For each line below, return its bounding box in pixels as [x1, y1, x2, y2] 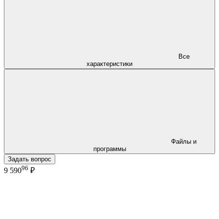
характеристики [87, 60, 132, 67]
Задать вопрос [8, 155, 51, 163]
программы [93, 145, 126, 153]
